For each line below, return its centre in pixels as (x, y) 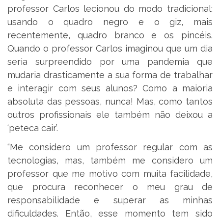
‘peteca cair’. (33, 128)
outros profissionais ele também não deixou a (110, 114)
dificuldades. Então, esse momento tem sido (110, 214)
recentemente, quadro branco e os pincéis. (110, 35)
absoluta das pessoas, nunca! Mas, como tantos (110, 101)
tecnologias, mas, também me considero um (110, 161)
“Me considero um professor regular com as (110, 147)
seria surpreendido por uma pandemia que (110, 61)
